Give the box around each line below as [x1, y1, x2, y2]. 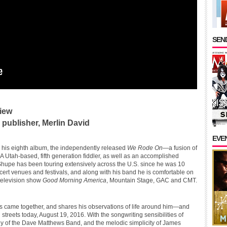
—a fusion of [163, 144, 197, 152]
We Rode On [127, 144, 163, 152]
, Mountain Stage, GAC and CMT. [106, 177, 197, 184]
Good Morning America [43, 177, 106, 184]
